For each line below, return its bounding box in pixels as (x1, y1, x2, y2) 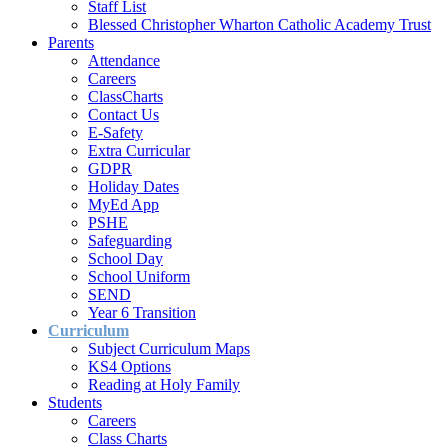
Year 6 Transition (88, 303, 196, 321)
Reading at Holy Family (88, 375, 240, 393)
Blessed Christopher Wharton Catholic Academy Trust (88, 15, 431, 33)
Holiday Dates (88, 177, 179, 195)
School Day (88, 249, 163, 267)
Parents (48, 33, 94, 51)
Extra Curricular (88, 141, 190, 159)
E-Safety (88, 123, 143, 141)
